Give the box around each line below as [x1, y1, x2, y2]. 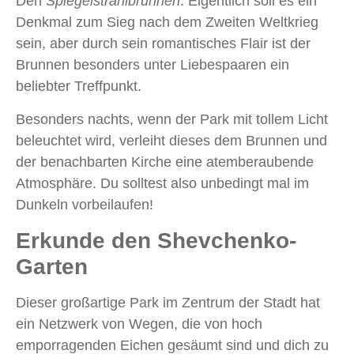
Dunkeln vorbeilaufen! [16, 197, 153, 213]
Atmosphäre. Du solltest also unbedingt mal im [16, 175, 309, 192]
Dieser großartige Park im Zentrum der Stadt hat [16, 295, 320, 311]
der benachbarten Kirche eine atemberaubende [16, 154, 314, 171]
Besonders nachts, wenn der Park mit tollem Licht [16, 111, 328, 128]
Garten [16, 254, 88, 280]
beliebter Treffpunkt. [16, 78, 141, 95]
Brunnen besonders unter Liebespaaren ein [16, 57, 289, 73]
